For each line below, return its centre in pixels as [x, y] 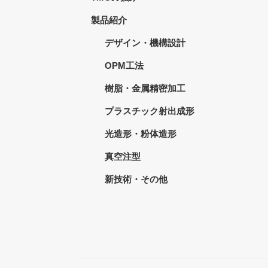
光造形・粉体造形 [140, 133]
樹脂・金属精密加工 [145, 88]
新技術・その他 [136, 179]
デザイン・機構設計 [145, 42]
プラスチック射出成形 [149, 111]
